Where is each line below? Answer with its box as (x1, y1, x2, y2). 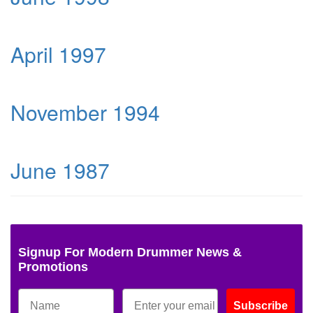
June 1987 (10, 154, 110, 185)
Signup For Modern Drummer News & (18, 245, 242, 259)
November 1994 (10, 96, 160, 127)
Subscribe (233, 299, 288, 312)
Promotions (18, 259, 88, 274)
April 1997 (10, 38, 106, 69)
